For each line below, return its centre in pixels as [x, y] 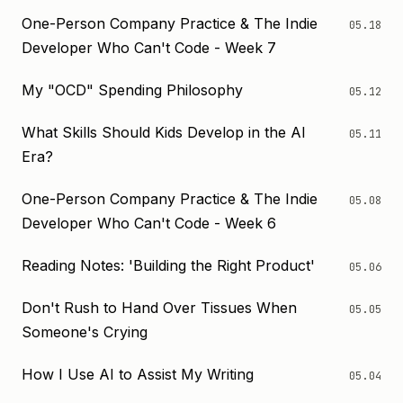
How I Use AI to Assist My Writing [138, 374]
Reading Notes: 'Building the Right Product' [168, 265]
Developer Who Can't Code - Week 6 [149, 223]
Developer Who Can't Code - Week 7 [149, 48]
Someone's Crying [85, 332]
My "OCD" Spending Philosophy [132, 90]
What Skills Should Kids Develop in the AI [164, 132]
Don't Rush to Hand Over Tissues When [159, 308]
